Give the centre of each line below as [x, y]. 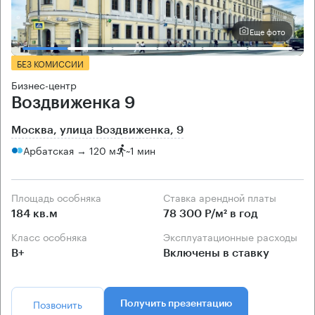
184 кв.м [34, 213]
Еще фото [268, 31]
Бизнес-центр [44, 84]
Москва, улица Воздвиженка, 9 [97, 130]
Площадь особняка [60, 197]
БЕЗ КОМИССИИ [50, 63]
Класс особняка [52, 236]
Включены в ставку [216, 253]
